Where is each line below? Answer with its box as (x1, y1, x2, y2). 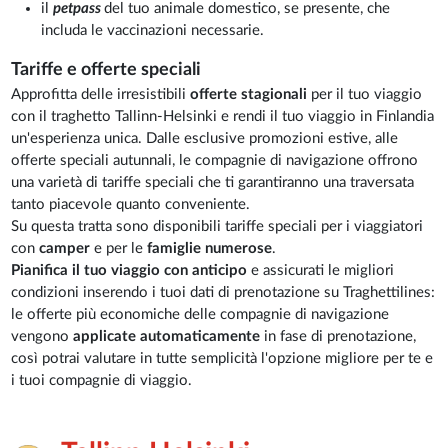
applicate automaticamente (73, 329, 261, 345)
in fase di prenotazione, (260, 329, 417, 345)
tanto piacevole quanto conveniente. (11, 197, 251, 213)
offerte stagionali (190, 87, 312, 103)
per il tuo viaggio (311, 87, 423, 103)
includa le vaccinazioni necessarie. (41, 23, 265, 39)
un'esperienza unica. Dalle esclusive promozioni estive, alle (11, 131, 399, 147)
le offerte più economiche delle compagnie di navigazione (11, 307, 390, 323)
